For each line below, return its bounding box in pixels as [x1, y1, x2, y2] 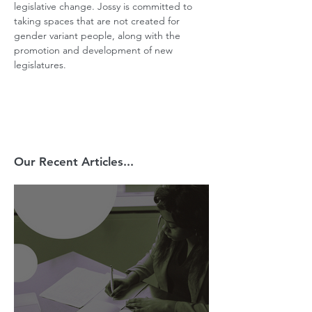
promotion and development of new [14, 44, 175, 56]
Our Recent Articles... [14, 155, 134, 169]
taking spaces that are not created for [14, 15, 182, 27]
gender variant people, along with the [14, 29, 183, 42]
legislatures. [14, 58, 66, 71]
